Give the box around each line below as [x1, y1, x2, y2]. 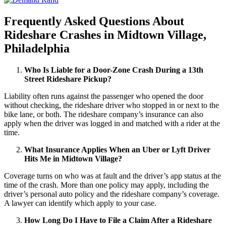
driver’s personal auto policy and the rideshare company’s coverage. [4, 189, 219, 198]
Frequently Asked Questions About [4, 15, 184, 28]
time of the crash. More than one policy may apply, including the [4, 180, 209, 189]
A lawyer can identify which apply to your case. [4, 198, 156, 207]
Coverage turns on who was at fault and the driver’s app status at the [4, 171, 221, 180]
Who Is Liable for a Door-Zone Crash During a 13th [24, 65, 203, 74]
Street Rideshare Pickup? [24, 74, 111, 83]
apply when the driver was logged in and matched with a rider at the [4, 119, 220, 128]
